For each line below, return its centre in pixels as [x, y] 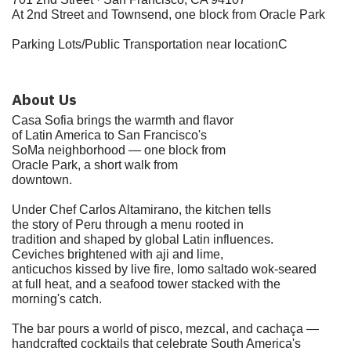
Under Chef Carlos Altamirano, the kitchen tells [141, 210]
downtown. [42, 180]
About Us [44, 100]
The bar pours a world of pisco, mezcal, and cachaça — [165, 329]
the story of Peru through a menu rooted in [128, 225]
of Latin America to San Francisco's [109, 136]
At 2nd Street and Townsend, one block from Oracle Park [168, 15]
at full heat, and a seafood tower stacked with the [146, 284]
